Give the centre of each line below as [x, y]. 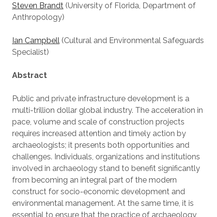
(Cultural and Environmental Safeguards [132, 40]
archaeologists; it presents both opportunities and [101, 145]
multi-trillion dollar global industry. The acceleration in [107, 110]
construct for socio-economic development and [98, 192]
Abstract [29, 75]
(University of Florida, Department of [129, 6]
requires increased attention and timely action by [99, 133]
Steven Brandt [38, 6]
